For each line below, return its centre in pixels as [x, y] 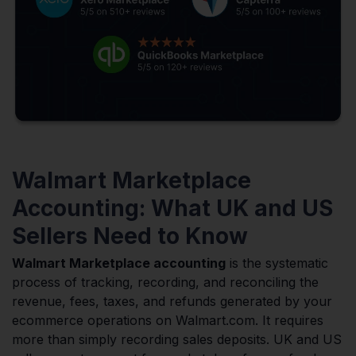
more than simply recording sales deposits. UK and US [177, 339]
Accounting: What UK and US [172, 208]
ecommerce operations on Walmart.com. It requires [168, 320]
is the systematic [277, 263]
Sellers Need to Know [130, 236]
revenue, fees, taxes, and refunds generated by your [172, 301]
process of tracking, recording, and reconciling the [165, 282]
